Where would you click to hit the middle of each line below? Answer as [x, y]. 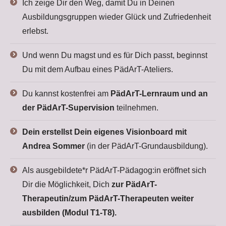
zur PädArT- [134, 184]
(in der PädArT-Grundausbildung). [146, 146]
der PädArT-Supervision [69, 108]
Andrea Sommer [53, 146]
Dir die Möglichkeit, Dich [67, 184]
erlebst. [35, 31]
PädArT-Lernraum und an [159, 94]
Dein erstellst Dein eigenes [73, 132]
